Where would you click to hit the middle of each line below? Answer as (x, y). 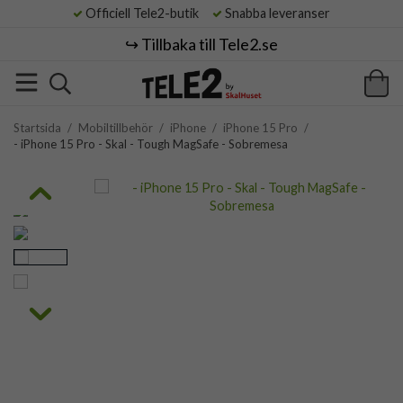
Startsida (37, 128)
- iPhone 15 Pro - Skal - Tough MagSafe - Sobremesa (151, 144)
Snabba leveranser (276, 13)
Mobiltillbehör (116, 128)
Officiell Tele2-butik (146, 13)
